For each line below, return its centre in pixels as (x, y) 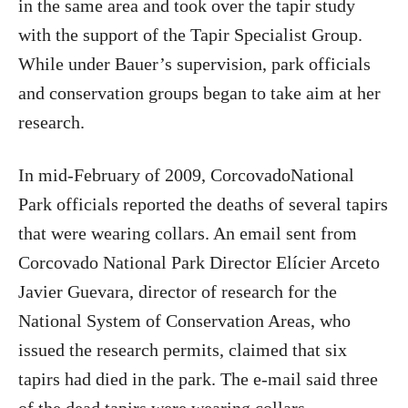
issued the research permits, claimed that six (183, 350)
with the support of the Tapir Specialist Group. (190, 35)
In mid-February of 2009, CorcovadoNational (186, 175)
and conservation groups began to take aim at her (199, 93)
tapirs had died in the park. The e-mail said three (198, 379)
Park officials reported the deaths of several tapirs (203, 204)
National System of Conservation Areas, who (184, 321)
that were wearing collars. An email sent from (188, 233)
